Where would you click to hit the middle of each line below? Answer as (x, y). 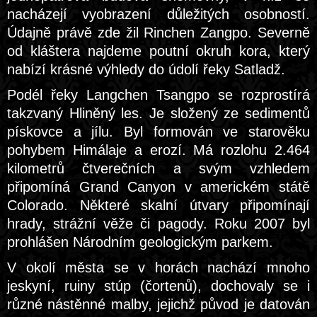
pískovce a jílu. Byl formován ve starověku (158, 132)
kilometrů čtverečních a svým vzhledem (158, 168)
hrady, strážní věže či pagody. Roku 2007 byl (158, 224)
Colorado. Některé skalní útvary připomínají (158, 205)
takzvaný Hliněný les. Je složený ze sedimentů (158, 113)
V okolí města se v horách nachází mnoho (158, 267)
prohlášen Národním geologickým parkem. (140, 242)
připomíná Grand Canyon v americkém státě (158, 187)
